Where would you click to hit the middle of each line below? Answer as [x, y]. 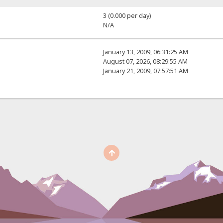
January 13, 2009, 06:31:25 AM [145, 52]
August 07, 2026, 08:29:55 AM [145, 62]
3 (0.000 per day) [127, 16]
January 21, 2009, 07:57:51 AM [145, 71]
